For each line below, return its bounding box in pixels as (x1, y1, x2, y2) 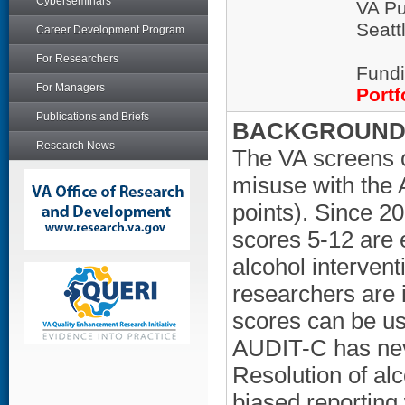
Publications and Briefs (36, 110, 149, 123)
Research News (36, 139, 115, 152)
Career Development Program (36, 24, 184, 36)
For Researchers (36, 52, 118, 65)
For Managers (36, 81, 105, 94)
